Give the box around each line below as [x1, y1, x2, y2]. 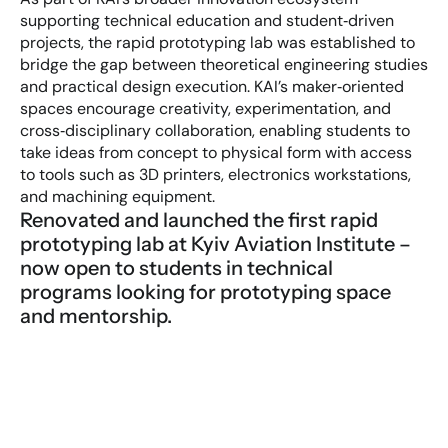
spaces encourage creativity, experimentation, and [20, 98, 391, 119]
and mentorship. [20, 304, 172, 328]
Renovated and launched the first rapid [20, 208, 378, 232]
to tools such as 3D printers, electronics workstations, [20, 164, 411, 185]
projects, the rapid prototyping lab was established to [20, 32, 415, 53]
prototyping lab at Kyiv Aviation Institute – [20, 232, 411, 256]
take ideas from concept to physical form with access [20, 142, 412, 163]
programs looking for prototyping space [20, 280, 391, 304]
